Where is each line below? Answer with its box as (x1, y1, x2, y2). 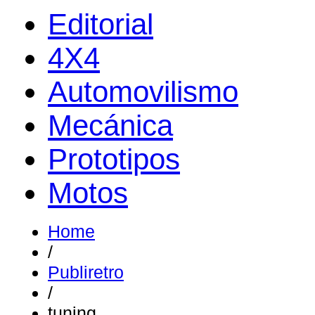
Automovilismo (48, 75, 238, 108)
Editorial (48, 8, 153, 41)
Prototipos (48, 143, 180, 176)
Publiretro (48, 262, 124, 282)
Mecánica (48, 109, 173, 142)
